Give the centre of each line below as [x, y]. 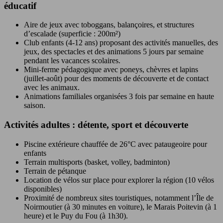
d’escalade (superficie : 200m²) [72, 34]
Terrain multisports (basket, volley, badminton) [97, 162]
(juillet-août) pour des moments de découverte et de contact [116, 79]
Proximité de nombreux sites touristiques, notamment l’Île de [119, 198]
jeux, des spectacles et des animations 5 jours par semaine [114, 52]
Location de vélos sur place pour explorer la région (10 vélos [119, 180]
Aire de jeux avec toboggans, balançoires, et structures [109, 25]
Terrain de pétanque [55, 171]
